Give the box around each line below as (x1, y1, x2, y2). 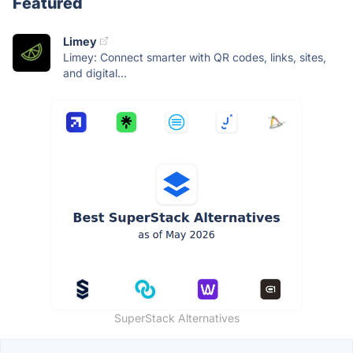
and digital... (63, 65, 127, 80)
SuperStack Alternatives (113, 310, 240, 325)
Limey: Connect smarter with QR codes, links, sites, (63, 50, 326, 64)
